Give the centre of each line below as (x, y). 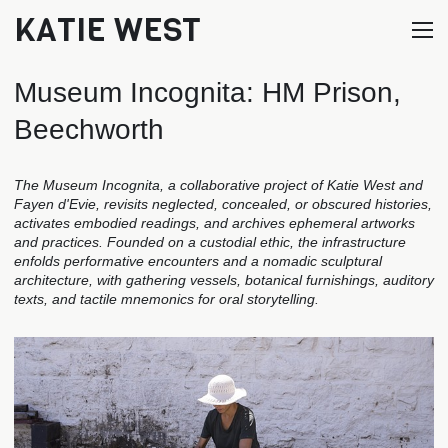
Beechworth (89, 129)
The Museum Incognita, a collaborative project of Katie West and (218, 185)
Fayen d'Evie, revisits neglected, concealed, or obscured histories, (223, 204)
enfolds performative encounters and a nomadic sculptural (198, 261)
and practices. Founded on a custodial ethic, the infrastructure (210, 242)
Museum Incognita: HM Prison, (207, 92)
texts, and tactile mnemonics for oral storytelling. (166, 299)
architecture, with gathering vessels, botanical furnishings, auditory (224, 280)
